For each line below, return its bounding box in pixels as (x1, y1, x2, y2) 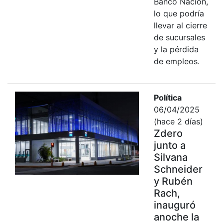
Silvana (153, 151, 188, 163)
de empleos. (153, 56, 200, 66)
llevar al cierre (153, 20, 207, 30)
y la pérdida (153, 44, 199, 54)
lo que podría (153, 8, 204, 18)
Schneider (153, 163, 203, 175)
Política (153, 92, 182, 103)
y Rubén (153, 175, 193, 187)
